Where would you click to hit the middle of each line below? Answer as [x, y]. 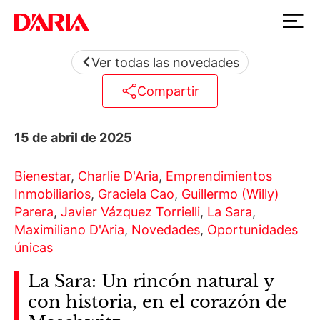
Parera [34, 211]
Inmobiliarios [52, 194]
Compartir [168, 91]
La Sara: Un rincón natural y [151, 281]
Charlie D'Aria [118, 176]
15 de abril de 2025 [73, 137]
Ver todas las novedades [165, 62]
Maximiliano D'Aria [69, 229]
